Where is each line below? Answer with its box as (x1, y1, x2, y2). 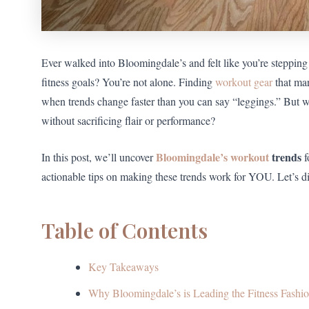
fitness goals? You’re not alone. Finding (41, 74, 215, 89)
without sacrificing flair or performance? (41, 112, 215, 128)
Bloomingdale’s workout (156, 149, 269, 166)
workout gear (215, 74, 272, 89)
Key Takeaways (88, 259, 159, 275)
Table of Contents (41, 217, 208, 245)
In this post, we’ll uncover (41, 150, 156, 165)
